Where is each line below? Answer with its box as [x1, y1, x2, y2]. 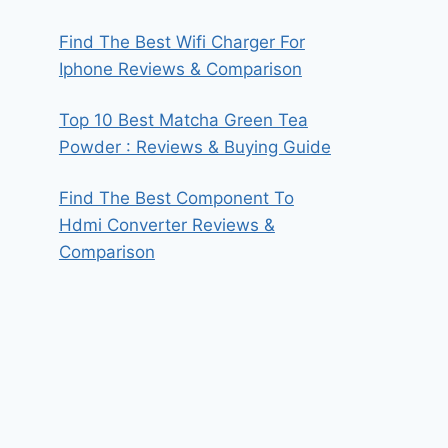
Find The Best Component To [58, 188, 294, 209]
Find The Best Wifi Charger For [58, 32, 305, 53]
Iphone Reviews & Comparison [58, 59, 302, 80]
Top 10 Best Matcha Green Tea [58, 110, 308, 131]
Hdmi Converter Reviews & [58, 215, 275, 236]
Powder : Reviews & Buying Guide [58, 137, 331, 158]
